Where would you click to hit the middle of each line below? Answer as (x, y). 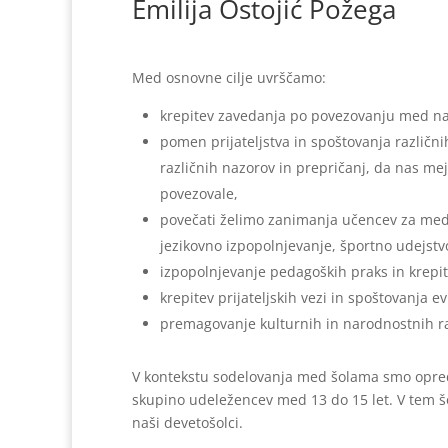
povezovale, (199, 193)
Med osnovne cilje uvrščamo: (229, 77)
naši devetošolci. (187, 422)
